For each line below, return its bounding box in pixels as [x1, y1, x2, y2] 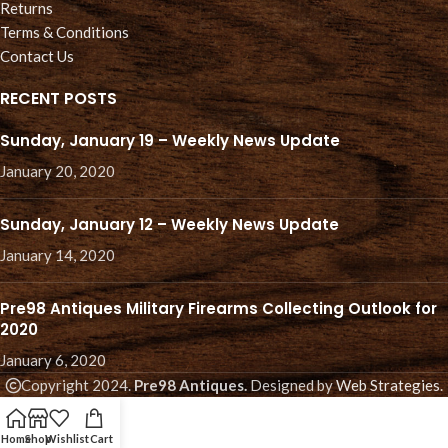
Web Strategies [335, 376, 440, 395]
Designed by [246, 376, 336, 395]
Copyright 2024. [20, 376, 134, 395]
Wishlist [44, 432, 89, 445]
